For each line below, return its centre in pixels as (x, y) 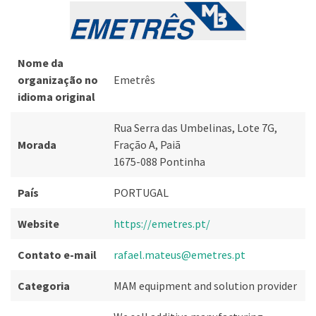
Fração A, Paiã (147, 145)
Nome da (41, 63)
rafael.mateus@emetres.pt (180, 255)
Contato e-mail (57, 255)
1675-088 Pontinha (159, 162)
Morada (37, 145)
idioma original (56, 97)
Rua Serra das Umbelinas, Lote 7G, (195, 128)
